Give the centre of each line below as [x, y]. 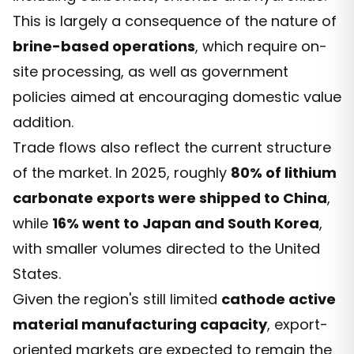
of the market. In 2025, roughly [122, 172]
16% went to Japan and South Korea [186, 223]
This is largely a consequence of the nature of [175, 21]
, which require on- [261, 46]
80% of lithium [284, 172]
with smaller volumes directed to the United [166, 248]
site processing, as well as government [151, 71]
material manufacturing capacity [140, 324]
